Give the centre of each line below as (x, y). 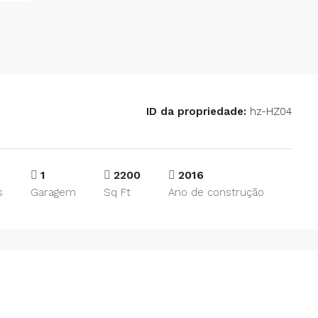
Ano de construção (216, 192)
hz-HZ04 (269, 111)
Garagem (53, 192)
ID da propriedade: (196, 111)
